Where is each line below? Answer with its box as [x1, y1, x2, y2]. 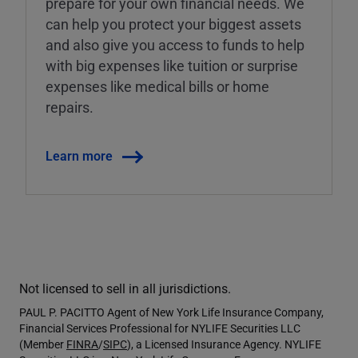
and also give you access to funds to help [46, 34, 304, 54]
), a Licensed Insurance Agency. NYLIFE [127, 336, 321, 352]
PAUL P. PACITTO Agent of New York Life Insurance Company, [19, 304, 324, 320]
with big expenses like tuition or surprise [46, 55, 301, 75]
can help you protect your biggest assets [46, 14, 301, 34]
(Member [19, 336, 66, 352]
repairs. [46, 97, 93, 117]
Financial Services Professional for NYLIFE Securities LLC [19, 320, 300, 336]
